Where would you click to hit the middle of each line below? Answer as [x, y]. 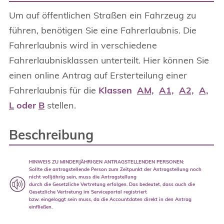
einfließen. [41, 206]
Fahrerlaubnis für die [54, 90]
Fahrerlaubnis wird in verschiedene [83, 45]
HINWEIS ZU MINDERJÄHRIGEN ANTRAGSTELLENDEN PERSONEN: [106, 161]
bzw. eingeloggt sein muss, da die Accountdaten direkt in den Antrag [110, 199]
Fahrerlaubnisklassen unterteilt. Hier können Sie [109, 60]
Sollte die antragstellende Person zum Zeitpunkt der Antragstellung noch [115, 169]
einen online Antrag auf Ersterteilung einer [98, 75]
